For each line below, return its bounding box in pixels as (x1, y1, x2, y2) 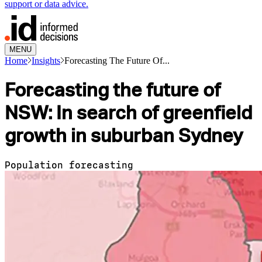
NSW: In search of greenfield (5, 101, 252, 125)
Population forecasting (5, 159, 133, 171)
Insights (32, 55, 60, 65)
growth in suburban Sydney (5, 124, 243, 147)
